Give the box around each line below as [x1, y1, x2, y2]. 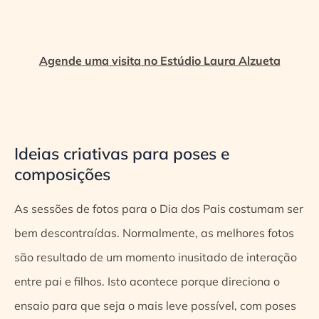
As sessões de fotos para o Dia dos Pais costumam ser [14, 201, 303, 216]
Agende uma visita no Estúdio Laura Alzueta [38, 53, 281, 68]
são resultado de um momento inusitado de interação [14, 249, 297, 264]
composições [14, 163, 110, 184]
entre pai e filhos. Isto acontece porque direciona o [14, 273, 280, 288]
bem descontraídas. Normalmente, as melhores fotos [14, 225, 294, 240]
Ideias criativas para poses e [14, 142, 229, 164]
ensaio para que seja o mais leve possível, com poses [14, 298, 296, 313]
